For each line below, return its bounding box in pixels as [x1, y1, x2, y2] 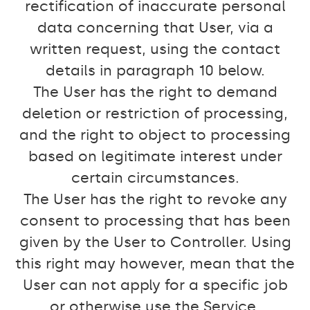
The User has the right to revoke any [23, 190, 287, 208]
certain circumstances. [71, 169, 239, 187]
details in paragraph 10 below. [45, 62, 265, 80]
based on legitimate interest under [28, 147, 282, 165]
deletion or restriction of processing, [22, 104, 288, 122]
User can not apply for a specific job [22, 276, 288, 294]
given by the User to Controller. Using [19, 233, 291, 251]
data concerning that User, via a [37, 19, 273, 37]
